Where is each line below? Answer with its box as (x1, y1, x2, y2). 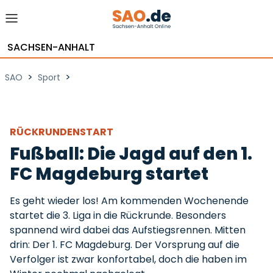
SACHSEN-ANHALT (7, 40, 95, 54)
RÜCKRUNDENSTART (10, 125, 115, 139)
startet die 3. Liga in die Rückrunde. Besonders (10, 208, 226, 222)
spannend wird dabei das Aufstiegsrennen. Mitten (10, 223, 246, 237)
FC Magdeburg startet (10, 162, 208, 186)
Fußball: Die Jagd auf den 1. (10, 142, 252, 166)
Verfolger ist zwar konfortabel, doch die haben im (10, 252, 247, 266)
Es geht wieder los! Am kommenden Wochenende (10, 194, 249, 208)
